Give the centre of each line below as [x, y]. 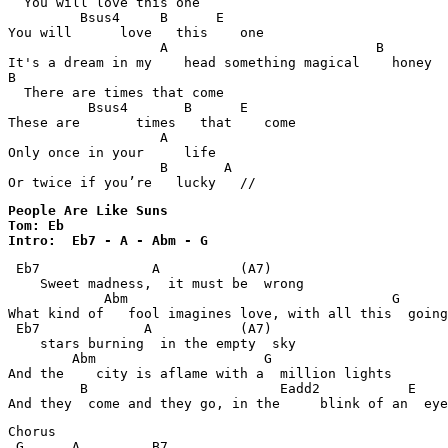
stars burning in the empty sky [152, 343]
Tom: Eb [36, 225]
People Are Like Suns [92, 210]
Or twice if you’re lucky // [132, 182]
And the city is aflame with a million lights [200, 373]
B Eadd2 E [216, 388]
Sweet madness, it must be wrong [156, 283]
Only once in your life [112, 152]
